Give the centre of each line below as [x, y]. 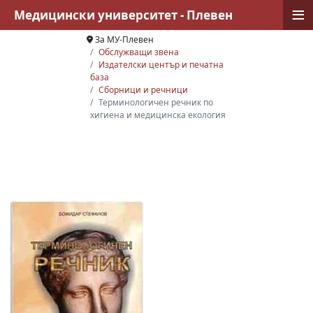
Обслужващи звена [138, 52]
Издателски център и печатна [161, 65]
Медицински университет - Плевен [123, 15]
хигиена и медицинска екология [158, 115]
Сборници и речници [143, 90]
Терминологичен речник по [155, 102]
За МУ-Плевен [124, 39]
